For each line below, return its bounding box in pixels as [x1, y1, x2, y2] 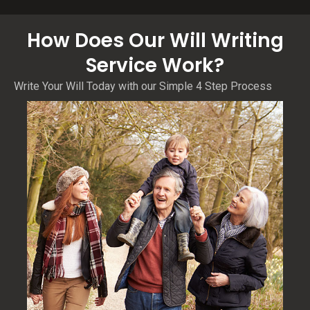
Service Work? [86, 52, 224, 80]
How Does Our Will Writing [26, 27, 284, 55]
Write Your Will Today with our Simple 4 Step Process [14, 80, 272, 93]
